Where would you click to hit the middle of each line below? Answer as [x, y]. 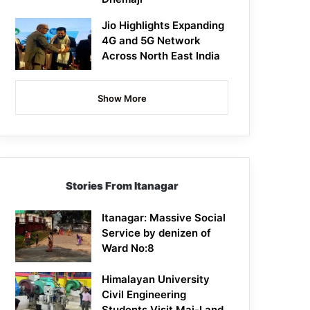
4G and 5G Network [152, 41]
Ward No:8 [128, 248]
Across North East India [161, 56]
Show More [122, 99]
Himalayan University [156, 280]
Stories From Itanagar [122, 186]
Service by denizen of [157, 233]
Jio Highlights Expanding [163, 26]
